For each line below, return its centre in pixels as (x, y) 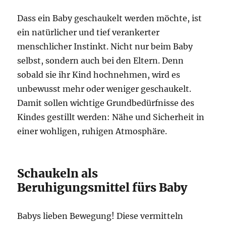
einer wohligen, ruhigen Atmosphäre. (92, 131)
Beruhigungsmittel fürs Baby (102, 187)
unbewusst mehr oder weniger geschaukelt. (104, 89)
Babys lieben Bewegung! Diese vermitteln (100, 216)
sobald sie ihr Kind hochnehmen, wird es (99, 75)
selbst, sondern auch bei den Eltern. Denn (101, 61)
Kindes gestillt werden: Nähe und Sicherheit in (111, 117)
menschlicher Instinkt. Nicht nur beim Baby (105, 46)
